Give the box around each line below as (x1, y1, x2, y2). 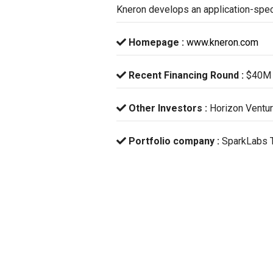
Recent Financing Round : (126, 69, 246, 81)
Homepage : (126, 37, 186, 48)
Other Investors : (126, 102, 210, 114)
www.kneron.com (186, 37, 258, 48)
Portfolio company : (126, 135, 222, 147)
